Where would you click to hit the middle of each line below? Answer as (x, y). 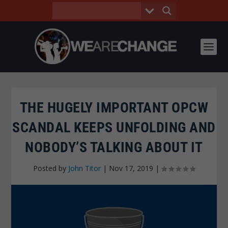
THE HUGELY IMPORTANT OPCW (114, 108)
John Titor (84, 168)
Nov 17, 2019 (131, 168)
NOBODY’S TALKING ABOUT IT (114, 147)
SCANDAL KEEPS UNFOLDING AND (114, 127)
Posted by (51, 168)
